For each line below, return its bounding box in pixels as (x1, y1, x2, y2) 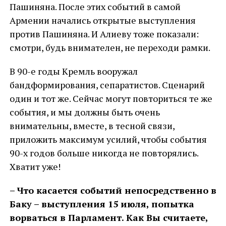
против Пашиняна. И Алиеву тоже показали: (9, 28, 199, 40)
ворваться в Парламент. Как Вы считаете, (9, 211, 208, 223)
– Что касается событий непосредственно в (9, 184, 216, 196)
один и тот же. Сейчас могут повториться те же (9, 92, 212, 104)
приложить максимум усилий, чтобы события (9, 133, 207, 145)
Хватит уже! (9, 160, 61, 173)
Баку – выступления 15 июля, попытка (9, 198, 194, 210)
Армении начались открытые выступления (9, 14, 196, 26)
